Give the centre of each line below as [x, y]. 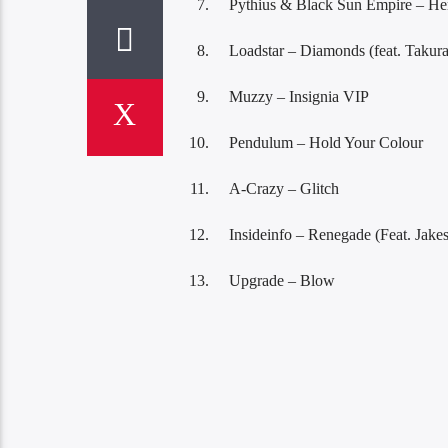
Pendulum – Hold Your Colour [325, 142]
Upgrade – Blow [281, 280]
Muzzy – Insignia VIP [298, 96]
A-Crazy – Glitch [283, 188]
